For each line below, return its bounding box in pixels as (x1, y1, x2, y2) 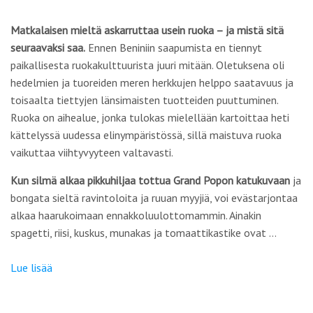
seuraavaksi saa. (10, 41, 85, 54)
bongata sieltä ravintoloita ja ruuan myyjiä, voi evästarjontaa (10, 191, 298, 205)
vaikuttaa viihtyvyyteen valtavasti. (10, 145, 173, 159)
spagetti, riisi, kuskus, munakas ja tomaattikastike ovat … (10, 226, 277, 240)
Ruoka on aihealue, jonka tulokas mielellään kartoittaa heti (10, 110, 289, 124)
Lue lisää (10, 261, 52, 275)
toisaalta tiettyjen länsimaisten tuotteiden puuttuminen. (10, 93, 278, 107)
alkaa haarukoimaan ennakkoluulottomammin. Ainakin (10, 208, 261, 222)
